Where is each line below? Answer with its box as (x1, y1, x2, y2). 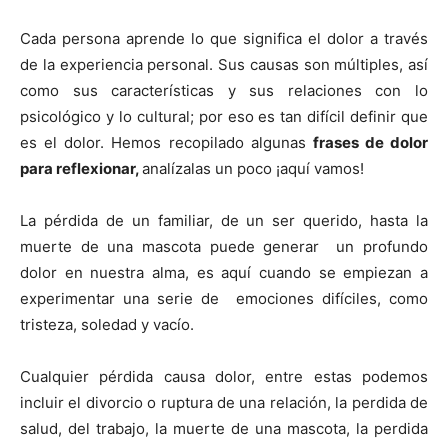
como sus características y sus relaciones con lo (20, 81, 428, 100)
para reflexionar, (20, 159, 142, 178)
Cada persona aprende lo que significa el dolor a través (20, 29, 428, 48)
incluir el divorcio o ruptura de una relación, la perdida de (20, 393, 428, 412)
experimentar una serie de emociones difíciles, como (20, 289, 428, 308)
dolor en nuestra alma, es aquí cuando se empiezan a (20, 263, 428, 282)
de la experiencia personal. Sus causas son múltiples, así (20, 55, 428, 74)
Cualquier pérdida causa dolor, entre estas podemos (20, 367, 428, 386)
